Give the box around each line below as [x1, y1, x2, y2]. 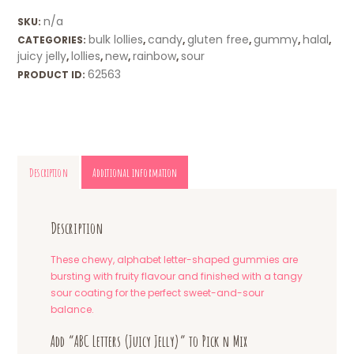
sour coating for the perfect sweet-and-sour [51, 285, 265, 299]
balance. [51, 302, 95, 316]
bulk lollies [88, 31, 144, 47]
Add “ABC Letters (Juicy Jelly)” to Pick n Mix [51, 330, 248, 351]
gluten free [187, 31, 250, 47]
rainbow [133, 47, 177, 64]
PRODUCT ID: [17, 67, 88, 81]
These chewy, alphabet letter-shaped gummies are [51, 252, 299, 266]
